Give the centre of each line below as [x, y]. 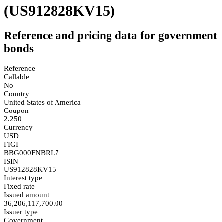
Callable [17, 77]
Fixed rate [19, 186]
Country [17, 93]
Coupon [16, 110]
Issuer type [21, 211]
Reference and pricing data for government [111, 36]
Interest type [23, 178]
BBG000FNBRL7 [31, 152]
